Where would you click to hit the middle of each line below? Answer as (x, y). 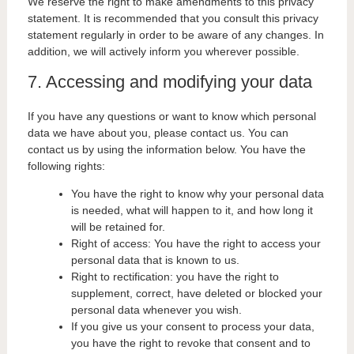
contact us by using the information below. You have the (166, 150)
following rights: (66, 166)
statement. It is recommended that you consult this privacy (173, 19)
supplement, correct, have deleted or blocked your (196, 294)
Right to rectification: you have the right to (175, 277)
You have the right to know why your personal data (197, 194)
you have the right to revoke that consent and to (190, 343)
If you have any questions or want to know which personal (171, 117)
